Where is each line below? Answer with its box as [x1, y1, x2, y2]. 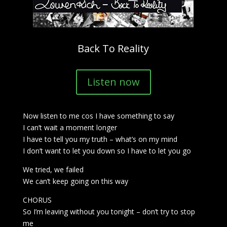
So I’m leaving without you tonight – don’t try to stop [22, 207, 195, 216]
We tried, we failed [22, 165, 84, 174]
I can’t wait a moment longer [22, 123, 117, 132]
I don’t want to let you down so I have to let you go [22, 146, 191, 156]
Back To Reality [78, 42, 149, 55]
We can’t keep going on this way [22, 176, 128, 186]
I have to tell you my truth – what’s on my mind [22, 134, 177, 144]
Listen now [87, 75, 140, 89]
